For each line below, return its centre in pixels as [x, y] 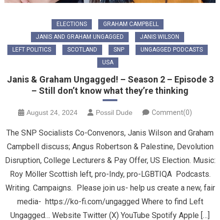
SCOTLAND [82, 50]
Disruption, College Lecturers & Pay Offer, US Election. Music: [110, 160]
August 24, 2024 [52, 112]
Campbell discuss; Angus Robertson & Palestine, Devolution [110, 147]
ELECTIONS [72, 24]
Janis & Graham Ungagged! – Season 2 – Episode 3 [110, 79]
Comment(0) [172, 112]
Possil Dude [114, 112]
